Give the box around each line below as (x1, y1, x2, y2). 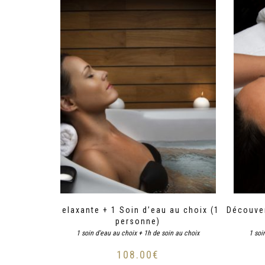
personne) (115, 216, 161, 227)
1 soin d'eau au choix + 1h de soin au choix (76, 229, 200, 238)
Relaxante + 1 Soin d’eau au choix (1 (56, 205, 220, 215)
